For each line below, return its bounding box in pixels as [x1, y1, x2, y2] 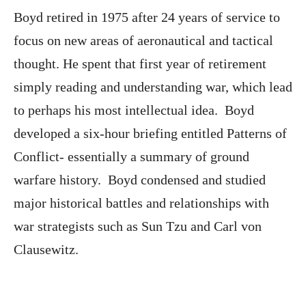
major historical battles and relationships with [14, 195, 269, 210]
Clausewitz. [14, 241, 82, 257]
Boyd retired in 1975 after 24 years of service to [14, 9, 280, 25]
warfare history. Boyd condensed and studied [14, 171, 266, 187]
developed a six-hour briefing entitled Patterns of [14, 125, 287, 141]
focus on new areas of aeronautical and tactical [14, 32, 273, 48]
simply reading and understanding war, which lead [14, 79, 292, 94]
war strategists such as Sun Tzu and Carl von [14, 218, 262, 234]
